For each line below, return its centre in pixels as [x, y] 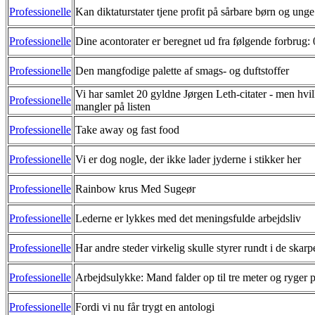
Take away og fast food [127, 129]
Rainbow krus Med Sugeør [135, 188]
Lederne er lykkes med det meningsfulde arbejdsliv [188, 218]
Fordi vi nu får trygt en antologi [145, 307]
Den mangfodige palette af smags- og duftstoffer [182, 70]
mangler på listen [113, 106]
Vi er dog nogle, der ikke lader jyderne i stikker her [188, 159]
